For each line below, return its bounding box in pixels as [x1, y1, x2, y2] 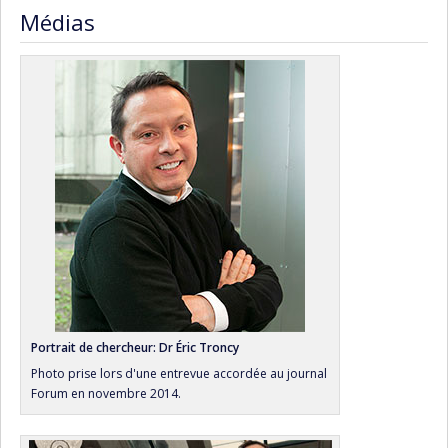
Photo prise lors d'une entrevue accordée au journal [31, 365, 327, 382]
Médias [20, 7, 95, 38]
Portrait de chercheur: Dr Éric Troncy [31, 339, 239, 356]
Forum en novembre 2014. [31, 385, 181, 402]
